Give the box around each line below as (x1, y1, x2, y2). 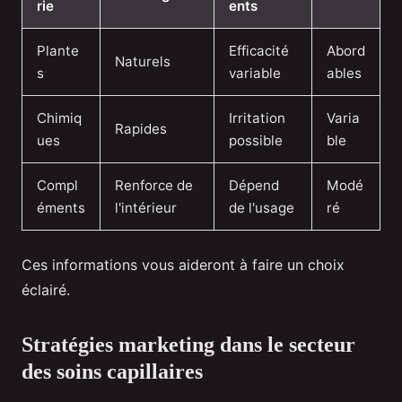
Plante (37, 42, 79, 60)
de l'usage (229, 199, 294, 217)
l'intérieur (115, 199, 177, 217)
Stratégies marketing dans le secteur (22, 333, 355, 357)
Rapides (115, 120, 167, 138)
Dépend (229, 177, 279, 195)
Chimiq (37, 109, 82, 127)
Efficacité (229, 42, 289, 60)
